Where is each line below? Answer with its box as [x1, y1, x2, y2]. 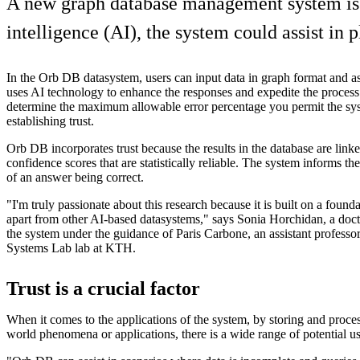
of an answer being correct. [6, 170, 144, 184]
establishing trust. [6, 113, 94, 128]
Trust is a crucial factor [6, 277, 200, 299]
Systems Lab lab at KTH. [6, 240, 136, 255]
